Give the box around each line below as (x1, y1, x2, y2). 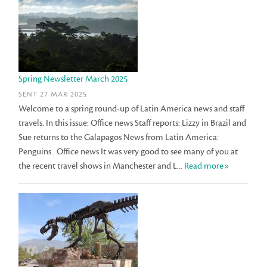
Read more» (184, 160, 229, 172)
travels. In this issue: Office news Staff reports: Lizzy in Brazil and (18, 117, 247, 129)
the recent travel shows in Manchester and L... (18, 160, 185, 172)
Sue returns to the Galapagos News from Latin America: (18, 131, 219, 143)
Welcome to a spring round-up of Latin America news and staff (18, 103, 245, 114)
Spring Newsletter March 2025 (18, 73, 128, 85)
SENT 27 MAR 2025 (18, 89, 88, 99)
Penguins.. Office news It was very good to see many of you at (18, 145, 238, 157)
